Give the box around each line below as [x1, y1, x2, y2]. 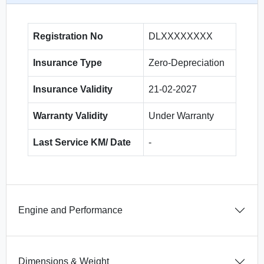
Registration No [33, 31, 103, 41]
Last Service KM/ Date [33, 137, 131, 147]
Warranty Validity [33, 111, 108, 121]
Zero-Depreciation [148, 58, 225, 68]
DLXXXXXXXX [148, 31, 213, 41]
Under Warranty [148, 111, 214, 121]
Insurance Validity [33, 84, 113, 94]
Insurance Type [33, 58, 102, 68]
